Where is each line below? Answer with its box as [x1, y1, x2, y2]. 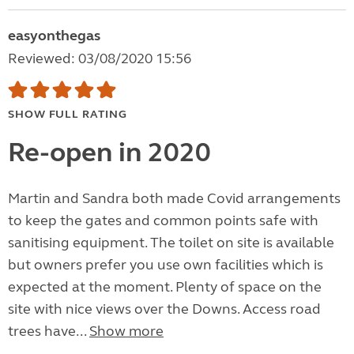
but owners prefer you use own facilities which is [8, 256, 323, 274]
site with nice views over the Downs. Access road [8, 300, 321, 318]
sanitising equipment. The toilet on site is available [8, 234, 334, 252]
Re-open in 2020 [8, 136, 211, 170]
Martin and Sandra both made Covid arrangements [8, 190, 341, 208]
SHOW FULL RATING [8, 107, 127, 122]
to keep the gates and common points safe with [8, 212, 318, 230]
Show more [89, 322, 164, 341]
